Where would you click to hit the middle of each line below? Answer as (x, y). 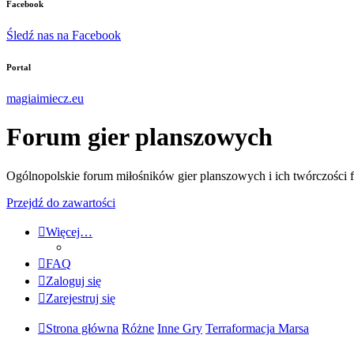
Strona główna (82, 328)
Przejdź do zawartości (61, 202)
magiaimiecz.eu (45, 98)
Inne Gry (180, 328)
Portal (19, 67)
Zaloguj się (73, 281)
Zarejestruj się (81, 298)
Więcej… (69, 232)
